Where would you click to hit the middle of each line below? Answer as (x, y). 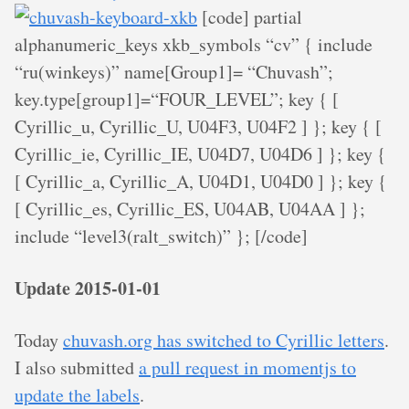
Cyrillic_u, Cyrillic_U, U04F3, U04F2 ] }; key (188, 127)
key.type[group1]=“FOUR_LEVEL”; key (167, 100)
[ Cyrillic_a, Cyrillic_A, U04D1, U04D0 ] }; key (196, 182)
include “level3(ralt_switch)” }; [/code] (161, 236)
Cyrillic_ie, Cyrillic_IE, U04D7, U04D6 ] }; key (196, 154)
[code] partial (250, 17)
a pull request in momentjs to (247, 367)
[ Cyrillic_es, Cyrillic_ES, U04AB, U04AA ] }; (190, 209)
